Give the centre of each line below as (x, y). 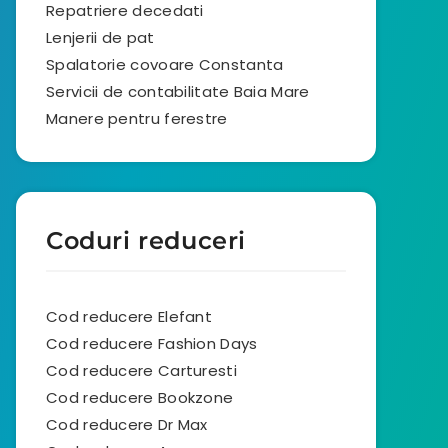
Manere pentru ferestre (137, 118)
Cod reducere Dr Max (127, 424)
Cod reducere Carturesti (141, 370)
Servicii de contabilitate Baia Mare (178, 91)
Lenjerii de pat (100, 37)
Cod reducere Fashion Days (152, 343)
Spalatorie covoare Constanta (165, 64)
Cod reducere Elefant (129, 316)
